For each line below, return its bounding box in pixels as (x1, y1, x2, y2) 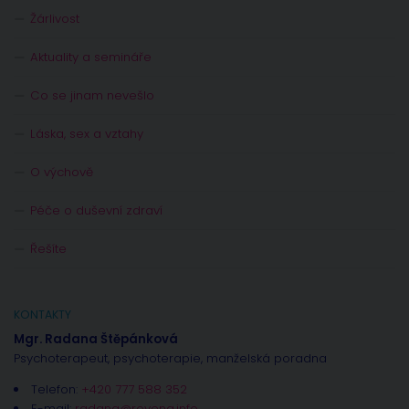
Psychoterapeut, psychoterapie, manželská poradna (14, 349, 327, 367)
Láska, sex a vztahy (30, 124, 143, 142)
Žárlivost (30, 9, 79, 27)
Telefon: (31, 380, 82, 398)
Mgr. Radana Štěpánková (14, 330, 178, 348)
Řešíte (30, 239, 67, 257)
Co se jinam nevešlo (30, 86, 154, 104)
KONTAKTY (14, 306, 71, 322)
